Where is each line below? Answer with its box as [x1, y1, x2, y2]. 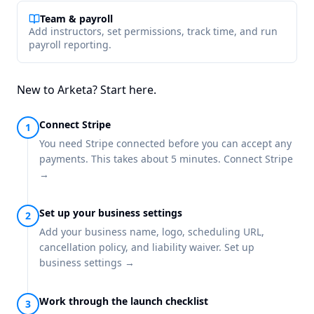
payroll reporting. [29, 38, 111, 52]
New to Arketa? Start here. [17, 82, 156, 98]
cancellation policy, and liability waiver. [39, 240, 224, 254]
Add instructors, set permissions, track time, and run [29, 25, 278, 39]
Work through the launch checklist [39, 294, 208, 308]
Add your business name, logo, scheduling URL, [39, 225, 264, 239]
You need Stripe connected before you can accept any [39, 137, 292, 151]
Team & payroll [40, 12, 113, 26]
